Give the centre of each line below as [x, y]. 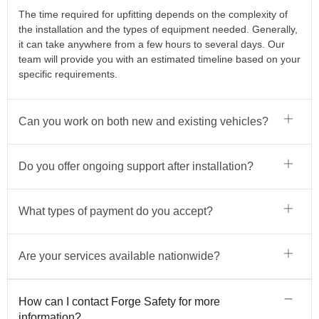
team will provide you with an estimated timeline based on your [159, 59]
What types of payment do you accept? [116, 211]
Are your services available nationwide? [119, 256]
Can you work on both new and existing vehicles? [143, 122]
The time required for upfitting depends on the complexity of [153, 14]
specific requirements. [68, 74]
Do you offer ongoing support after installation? [136, 167]
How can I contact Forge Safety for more [119, 302]
